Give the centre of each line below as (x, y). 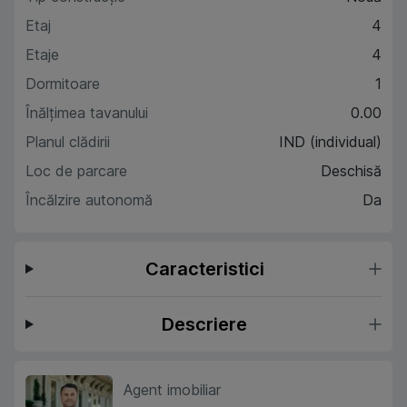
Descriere (205, 324)
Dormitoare (63, 84)
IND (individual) (330, 142)
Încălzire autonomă (89, 200)
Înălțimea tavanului (87, 113)
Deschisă (351, 171)
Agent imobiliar (172, 390)
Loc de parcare (76, 171)
